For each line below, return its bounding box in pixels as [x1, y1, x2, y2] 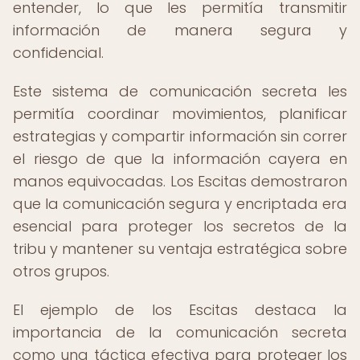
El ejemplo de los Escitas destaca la [13, 300, 347, 320]
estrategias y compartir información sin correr [13, 126, 347, 146]
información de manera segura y [13, 20, 347, 40]
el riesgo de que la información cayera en [13, 149, 347, 169]
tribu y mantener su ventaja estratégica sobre [13, 239, 347, 259]
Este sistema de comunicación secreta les [13, 81, 347, 101]
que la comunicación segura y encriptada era [13, 194, 347, 214]
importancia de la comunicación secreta [13, 322, 347, 342]
